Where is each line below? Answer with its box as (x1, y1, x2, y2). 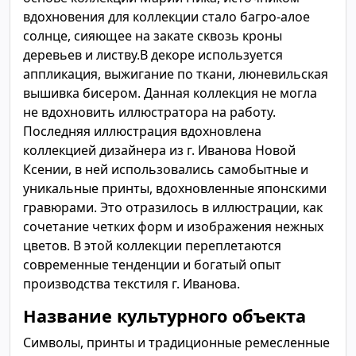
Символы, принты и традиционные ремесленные (23, 334, 330, 351)
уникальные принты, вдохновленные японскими (23, 180, 327, 197)
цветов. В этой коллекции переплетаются (23, 237, 281, 254)
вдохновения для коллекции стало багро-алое (23, 8, 310, 25)
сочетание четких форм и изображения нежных (23, 218, 323, 235)
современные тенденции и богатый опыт (23, 256, 281, 273)
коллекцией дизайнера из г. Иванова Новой (23, 141, 296, 159)
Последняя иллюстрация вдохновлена (23, 122, 261, 140)
